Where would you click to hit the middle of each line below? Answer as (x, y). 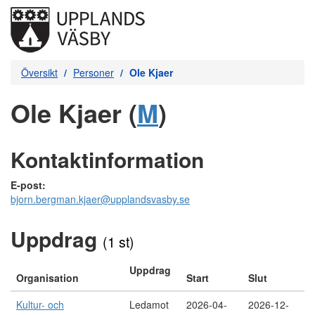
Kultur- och (40, 304)
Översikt (39, 72)
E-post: (28, 185)
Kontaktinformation (107, 159)
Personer (94, 72)
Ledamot (149, 304)
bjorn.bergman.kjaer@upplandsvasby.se (100, 199)
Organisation (47, 278)
